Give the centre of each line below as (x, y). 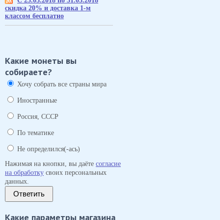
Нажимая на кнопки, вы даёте (50, 164)
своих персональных (75, 173)
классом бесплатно (34, 16)
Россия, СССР (38, 117)
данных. (17, 181)
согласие (108, 164)
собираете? (28, 72)
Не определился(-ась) (49, 149)
